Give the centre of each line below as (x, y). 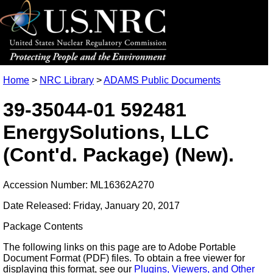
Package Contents (43, 226)
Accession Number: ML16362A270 (79, 185)
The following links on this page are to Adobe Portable (119, 247)
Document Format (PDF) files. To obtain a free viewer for (124, 258)
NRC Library (67, 80)
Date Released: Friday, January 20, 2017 (91, 205)
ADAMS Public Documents (162, 80)
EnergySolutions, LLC (106, 133)
